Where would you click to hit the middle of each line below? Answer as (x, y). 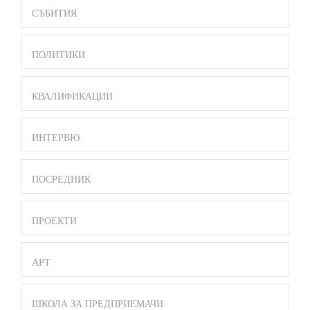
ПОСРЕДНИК (61, 180)
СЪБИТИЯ (54, 14)
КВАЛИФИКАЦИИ (72, 97)
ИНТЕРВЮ (56, 138)
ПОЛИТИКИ (58, 55)
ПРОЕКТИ (54, 221)
